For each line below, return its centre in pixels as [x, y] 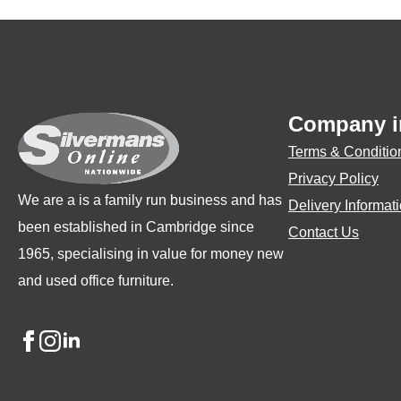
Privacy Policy [333, 179]
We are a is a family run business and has [150, 200]
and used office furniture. [96, 280]
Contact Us [324, 233]
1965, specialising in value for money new [151, 253]
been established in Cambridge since [136, 226]
